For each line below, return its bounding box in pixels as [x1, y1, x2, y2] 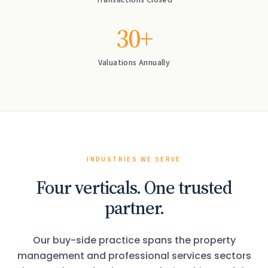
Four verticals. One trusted [36, 175, 232, 200]
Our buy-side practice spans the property [32, 233, 236, 247]
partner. [104, 196, 164, 220]
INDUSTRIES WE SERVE [87, 155, 181, 164]
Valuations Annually [98, 57, 170, 69]
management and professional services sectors [17, 249, 251, 263]
